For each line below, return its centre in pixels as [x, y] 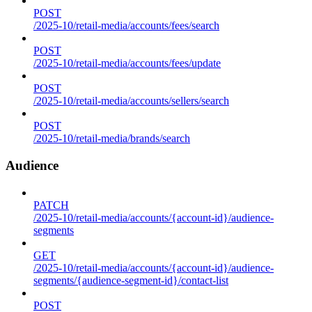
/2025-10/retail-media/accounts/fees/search [126, 26]
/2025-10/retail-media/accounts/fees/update [127, 63]
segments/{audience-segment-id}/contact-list [131, 280]
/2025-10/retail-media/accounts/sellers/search [131, 101]
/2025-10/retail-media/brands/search [112, 139]
